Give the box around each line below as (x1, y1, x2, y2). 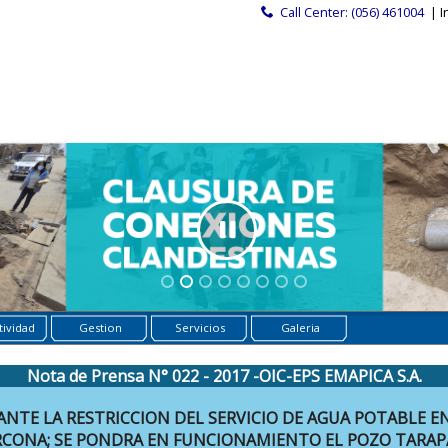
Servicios (175, 320, 225, 335)
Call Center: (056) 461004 (280, 3, 424, 21)
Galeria (280, 320, 320, 335)
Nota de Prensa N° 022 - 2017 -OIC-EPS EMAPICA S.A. (26, 365, 422, 387)
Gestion (78, 320, 122, 335)
